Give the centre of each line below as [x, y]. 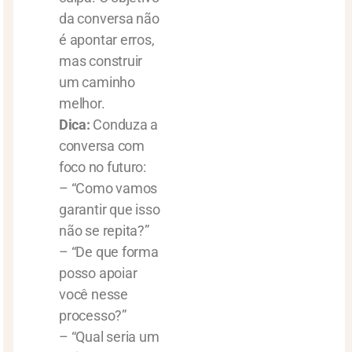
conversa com [102, 146]
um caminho [97, 82]
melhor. [82, 103]
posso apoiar [98, 273]
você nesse [93, 294]
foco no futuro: [103, 167]
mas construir [101, 61]
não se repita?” [104, 231]
